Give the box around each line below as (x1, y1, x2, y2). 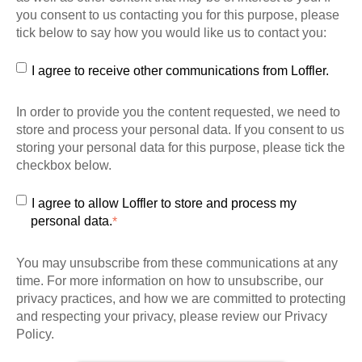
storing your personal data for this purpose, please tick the (16, 140, 345, 154)
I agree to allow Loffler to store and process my (32, 196, 297, 210)
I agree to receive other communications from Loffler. (32, 63, 330, 78)
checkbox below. (16, 158, 112, 172)
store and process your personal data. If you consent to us (16, 122, 344, 137)
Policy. (16, 326, 54, 341)
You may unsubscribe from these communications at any (16, 255, 338, 270)
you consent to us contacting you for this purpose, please (16, 7, 339, 22)
